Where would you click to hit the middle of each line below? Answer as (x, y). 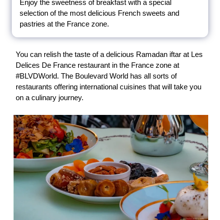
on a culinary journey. (50, 97)
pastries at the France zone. (64, 24)
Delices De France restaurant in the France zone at (97, 65)
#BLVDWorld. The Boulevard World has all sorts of (96, 76)
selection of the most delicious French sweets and (99, 13)
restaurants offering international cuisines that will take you (109, 86)
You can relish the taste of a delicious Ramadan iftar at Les (109, 54)
